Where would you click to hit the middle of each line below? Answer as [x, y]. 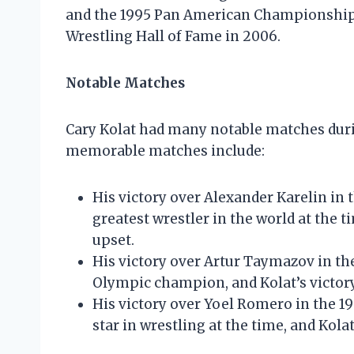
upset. [113, 241]
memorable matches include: [165, 151]
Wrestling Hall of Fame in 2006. [173, 37]
